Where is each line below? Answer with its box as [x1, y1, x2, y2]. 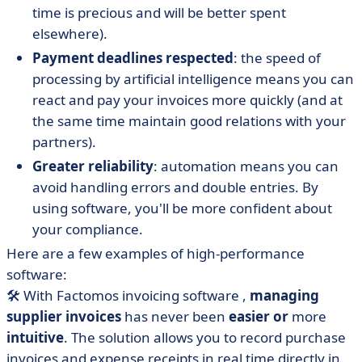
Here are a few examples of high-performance [6, 244, 305, 263]
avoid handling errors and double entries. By [32, 178, 318, 196]
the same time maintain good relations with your [32, 112, 346, 130]
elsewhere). [32, 24, 107, 43]
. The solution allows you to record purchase [64, 328, 346, 347]
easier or [229, 307, 288, 326]
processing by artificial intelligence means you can [32, 69, 354, 88]
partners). [32, 133, 96, 151]
